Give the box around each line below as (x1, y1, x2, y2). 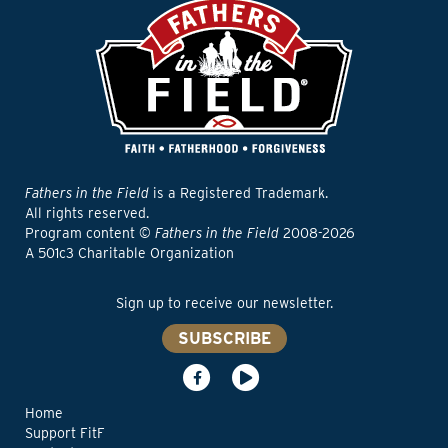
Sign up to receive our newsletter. (115, 295, 333, 311)
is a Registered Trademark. (149, 185, 328, 201)
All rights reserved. (25, 205, 149, 221)
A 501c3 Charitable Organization (25, 245, 234, 261)
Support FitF (25, 425, 105, 441)
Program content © (25, 225, 155, 241)
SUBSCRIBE (177, 328, 271, 348)
